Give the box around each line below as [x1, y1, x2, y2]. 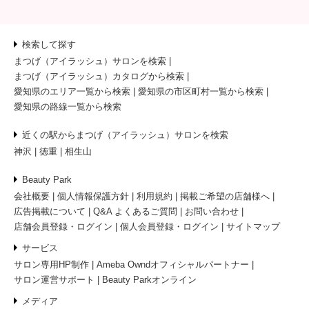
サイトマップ [226, 221, 280, 232]
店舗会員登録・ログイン [14, 221, 112, 232]
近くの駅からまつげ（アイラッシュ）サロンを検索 [22, 129, 228, 140]
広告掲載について [14, 206, 86, 217]
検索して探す [22, 39, 76, 50]
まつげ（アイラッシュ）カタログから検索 [14, 70, 184, 81]
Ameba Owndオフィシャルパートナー [97, 259, 249, 270]
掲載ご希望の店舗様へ [180, 190, 270, 201]
